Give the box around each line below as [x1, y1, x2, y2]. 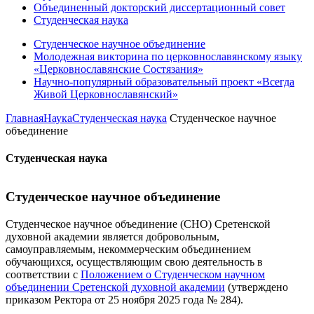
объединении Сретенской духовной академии [6, 280, 225, 293]
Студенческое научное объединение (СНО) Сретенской [6, 217, 271, 230]
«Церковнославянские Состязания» [34, 62, 203, 75]
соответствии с [6, 268, 81, 280]
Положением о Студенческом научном [81, 268, 265, 280]
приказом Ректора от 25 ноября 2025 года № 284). [6, 293, 243, 306]
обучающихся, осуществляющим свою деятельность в [6, 255, 263, 268]
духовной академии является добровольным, [6, 230, 219, 243]
